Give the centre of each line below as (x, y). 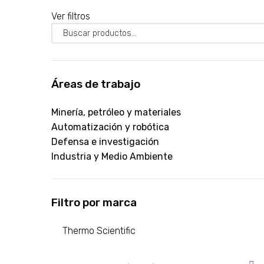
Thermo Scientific (99, 231)
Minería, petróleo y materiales (116, 113)
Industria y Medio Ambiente (112, 157)
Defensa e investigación (105, 142)
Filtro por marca (94, 203)
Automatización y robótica (110, 127)
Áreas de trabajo (96, 84)
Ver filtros (71, 16)
